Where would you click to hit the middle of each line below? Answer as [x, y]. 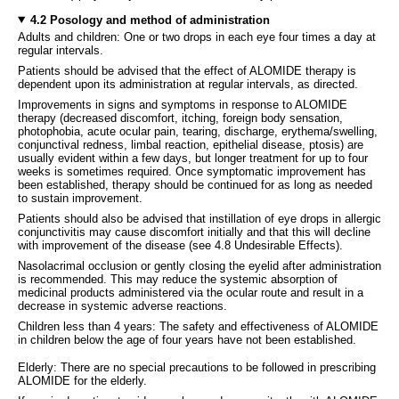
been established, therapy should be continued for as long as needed [195, 184]
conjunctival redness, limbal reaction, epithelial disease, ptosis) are [191, 144]
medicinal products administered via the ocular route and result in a [191, 292]
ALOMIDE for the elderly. [82, 380]
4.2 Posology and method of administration [150, 20]
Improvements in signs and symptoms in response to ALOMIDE [183, 104]
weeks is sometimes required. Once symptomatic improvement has [192, 171]
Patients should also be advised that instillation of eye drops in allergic [199, 218]
